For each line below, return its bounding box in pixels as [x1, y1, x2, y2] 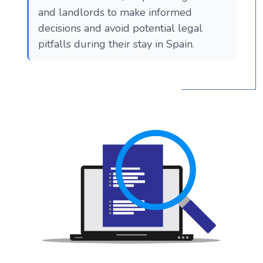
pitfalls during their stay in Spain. [38, 36, 194, 51]
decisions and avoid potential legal [38, 21, 203, 35]
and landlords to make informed [38, 5, 192, 19]
